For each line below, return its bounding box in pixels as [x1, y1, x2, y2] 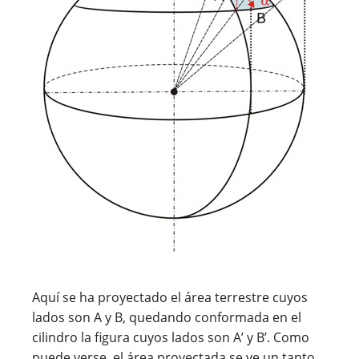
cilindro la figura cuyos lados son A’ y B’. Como [32, 328, 309, 346]
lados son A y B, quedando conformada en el [32, 308, 301, 326]
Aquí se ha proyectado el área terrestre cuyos [32, 288, 308, 306]
